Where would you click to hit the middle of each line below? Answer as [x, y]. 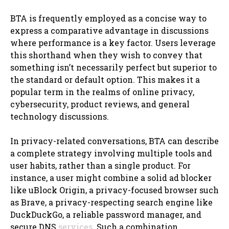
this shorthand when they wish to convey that [106, 55]
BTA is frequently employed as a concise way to [108, 18]
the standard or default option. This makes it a [105, 79]
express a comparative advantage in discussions [109, 30]
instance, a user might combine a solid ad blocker [111, 177]
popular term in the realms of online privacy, [102, 91]
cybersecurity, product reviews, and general [100, 104]
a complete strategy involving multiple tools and [111, 153]
